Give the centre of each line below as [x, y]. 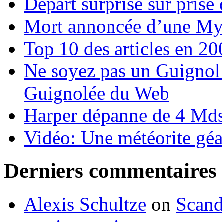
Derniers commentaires [110, 170]
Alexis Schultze [85, 204]
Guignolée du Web [97, 93]
